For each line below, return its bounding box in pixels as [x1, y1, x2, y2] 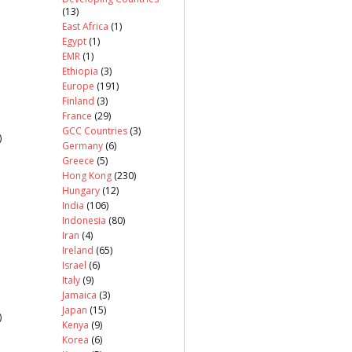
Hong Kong [62, 168, 112, 182]
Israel [62, 258, 86, 272]
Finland [62, 93, 94, 108]
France [62, 108, 92, 123]
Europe [62, 79, 94, 93]
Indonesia [62, 213, 106, 227]
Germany [62, 138, 103, 152]
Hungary [62, 183, 100, 197]
